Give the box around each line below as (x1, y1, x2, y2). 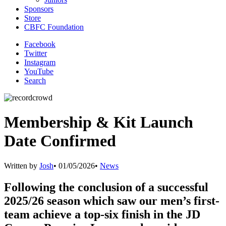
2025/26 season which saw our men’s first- (4, 194, 219, 207)
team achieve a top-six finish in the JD (4, 207, 200, 221)
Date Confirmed (4, 132, 116, 150)
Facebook (24, 40, 55, 48)
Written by (4, 161, 39, 170)
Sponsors (24, 5, 53, 13)
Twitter (24, 49, 47, 58)
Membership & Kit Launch (4, 113, 193, 132)
